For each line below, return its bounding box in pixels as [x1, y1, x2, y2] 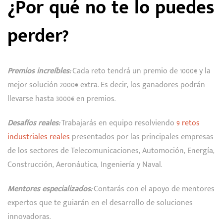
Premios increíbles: [7, 64, 70, 78]
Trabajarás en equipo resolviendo [59, 116, 176, 130]
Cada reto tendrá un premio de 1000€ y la [72, 64, 211, 78]
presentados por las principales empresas [70, 130, 214, 144]
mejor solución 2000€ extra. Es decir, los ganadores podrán [7, 78, 205, 92]
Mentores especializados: [7, 182, 92, 196]
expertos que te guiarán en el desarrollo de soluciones [7, 196, 193, 210]
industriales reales [7, 130, 70, 144]
